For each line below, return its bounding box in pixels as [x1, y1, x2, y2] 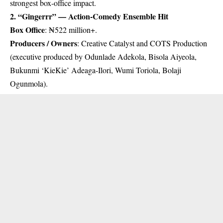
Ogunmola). [10, 78, 48, 89]
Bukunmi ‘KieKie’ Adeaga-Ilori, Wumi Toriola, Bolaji [10, 64, 181, 75]
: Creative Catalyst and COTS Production [77, 37, 207, 48]
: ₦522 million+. [45, 24, 97, 35]
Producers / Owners [10, 37, 77, 49]
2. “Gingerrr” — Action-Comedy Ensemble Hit [10, 10, 168, 22]
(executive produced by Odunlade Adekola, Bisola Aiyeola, [10, 51, 197, 62]
